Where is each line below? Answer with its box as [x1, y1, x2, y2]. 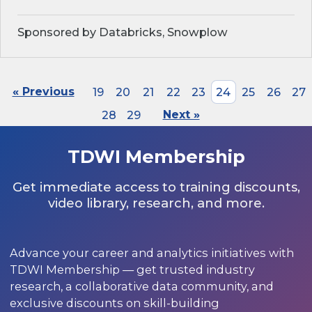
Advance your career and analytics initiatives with [9, 246, 294, 260]
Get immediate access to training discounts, [12, 179, 300, 196]
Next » [162, 108, 200, 122]
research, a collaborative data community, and [9, 279, 274, 294]
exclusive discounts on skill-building [9, 296, 219, 311]
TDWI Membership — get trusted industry [9, 263, 255, 277]
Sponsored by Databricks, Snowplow [17, 25, 228, 40]
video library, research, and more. [47, 195, 265, 212]
